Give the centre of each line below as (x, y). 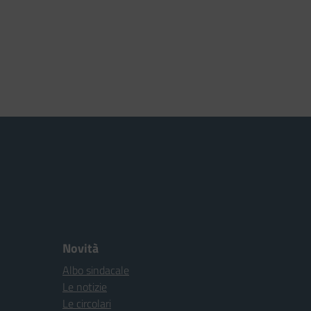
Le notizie (85, 287)
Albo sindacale (96, 270)
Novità (81, 248)
